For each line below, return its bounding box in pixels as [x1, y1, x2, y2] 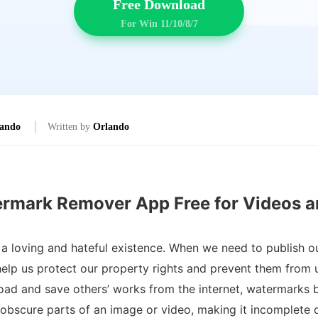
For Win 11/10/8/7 [120, 18, 198, 29]
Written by [48, 121, 93, 132]
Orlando [93, 121, 129, 132]
